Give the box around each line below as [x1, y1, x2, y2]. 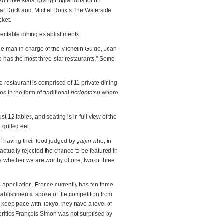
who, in [91, 138, 111, 144]
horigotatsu [71, 89, 100, 96]
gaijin [77, 138, 91, 144]
